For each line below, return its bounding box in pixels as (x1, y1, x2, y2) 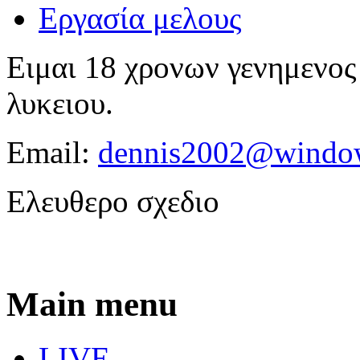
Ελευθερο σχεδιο (6, 183, 219, 219)
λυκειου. (6, 85, 113, 121)
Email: (6, 134, 98, 170)
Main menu (6, 284, 178, 323)
